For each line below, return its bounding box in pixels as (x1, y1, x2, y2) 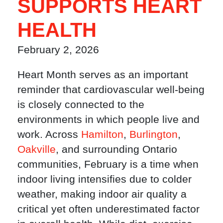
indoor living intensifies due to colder (17, 173, 192, 185)
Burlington (129, 128, 178, 140)
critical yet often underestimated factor (17, 203, 200, 215)
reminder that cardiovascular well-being (17, 84, 205, 96)
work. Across (17, 128, 81, 140)
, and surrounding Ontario (56, 143, 177, 155)
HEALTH (17, 18, 97, 41)
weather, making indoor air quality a (17, 188, 187, 200)
